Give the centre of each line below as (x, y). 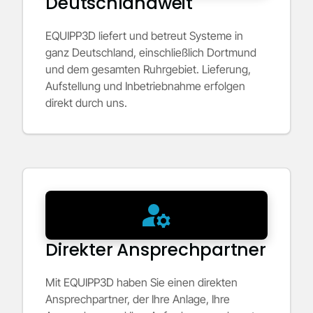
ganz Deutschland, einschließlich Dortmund (151, 52)
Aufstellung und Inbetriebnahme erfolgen (146, 86)
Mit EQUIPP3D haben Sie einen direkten (142, 282)
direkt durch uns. (87, 102)
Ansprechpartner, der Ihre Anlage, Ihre (138, 299)
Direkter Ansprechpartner (156, 249)
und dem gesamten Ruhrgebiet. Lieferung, (148, 69)
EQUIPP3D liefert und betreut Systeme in (145, 35)
